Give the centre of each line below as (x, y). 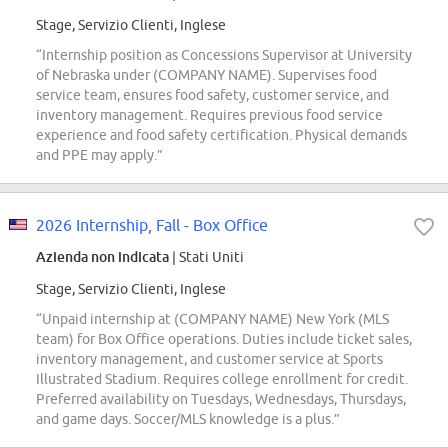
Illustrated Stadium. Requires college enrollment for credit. (222, 379)
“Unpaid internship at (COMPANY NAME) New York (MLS (212, 319)
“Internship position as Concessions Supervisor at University (224, 55)
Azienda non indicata (102, 257)
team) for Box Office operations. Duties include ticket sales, (224, 339)
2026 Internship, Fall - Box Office (152, 225)
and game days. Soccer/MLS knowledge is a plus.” (188, 419)
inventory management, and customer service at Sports (209, 359)
